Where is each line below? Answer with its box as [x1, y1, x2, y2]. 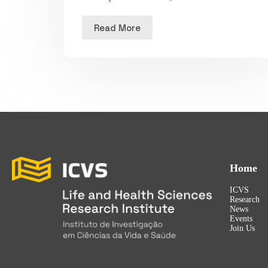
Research [230, 194, 260, 204]
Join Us [230, 223, 255, 233]
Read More [94, 22, 141, 33]
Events [230, 214, 253, 223]
